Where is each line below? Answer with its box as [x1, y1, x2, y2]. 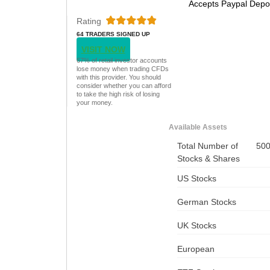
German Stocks [177, 196, 236, 207]
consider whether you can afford [76, 81, 171, 89]
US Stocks [177, 173, 216, 183]
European [177, 243, 215, 254]
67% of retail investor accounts [76, 56, 167, 64]
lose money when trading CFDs [76, 64, 169, 72]
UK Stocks [177, 220, 216, 230]
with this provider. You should [76, 73, 161, 81]
